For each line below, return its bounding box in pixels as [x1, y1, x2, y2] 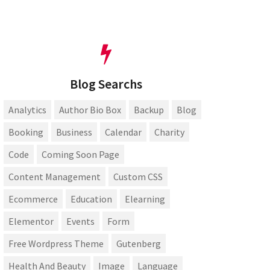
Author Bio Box [59, 103, 121, 116]
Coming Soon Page [42, 148, 119, 160]
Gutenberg [116, 237, 161, 250]
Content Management [8, 170, 101, 183]
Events [66, 215, 95, 227]
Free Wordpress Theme [8, 237, 104, 250]
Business [56, 125, 92, 138]
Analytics [8, 103, 46, 116]
